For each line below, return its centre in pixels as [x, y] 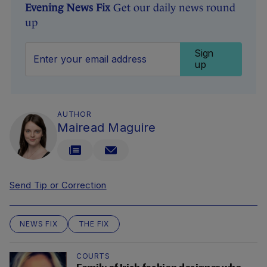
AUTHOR [74, 114]
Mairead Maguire [107, 128]
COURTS [93, 256]
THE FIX [94, 224]
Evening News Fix [68, 8]
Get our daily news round [173, 8]
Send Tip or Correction [58, 185]
